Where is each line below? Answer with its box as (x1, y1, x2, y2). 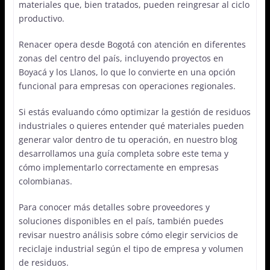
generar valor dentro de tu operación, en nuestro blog (18, 133, 237, 145)
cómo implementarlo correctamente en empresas (18, 161, 219, 173)
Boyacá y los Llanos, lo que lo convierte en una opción (18, 66, 236, 78)
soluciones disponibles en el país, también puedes (18, 215, 224, 227)
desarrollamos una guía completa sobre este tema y (18, 147, 228, 159)
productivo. (18, 12, 64, 24)
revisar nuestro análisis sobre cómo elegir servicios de (18, 228, 238, 240)
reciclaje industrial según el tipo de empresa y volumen (18, 242, 243, 254)
